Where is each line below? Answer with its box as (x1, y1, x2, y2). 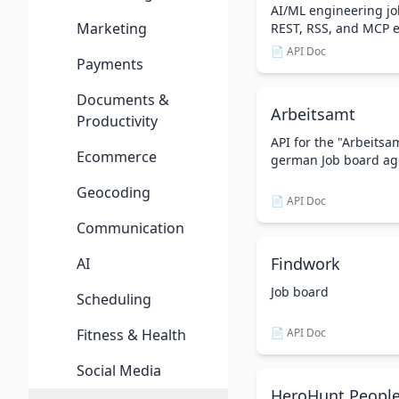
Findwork (271, 253, 340, 274)
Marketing (77, 19, 147, 38)
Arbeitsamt (271, 103, 355, 125)
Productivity (77, 111, 158, 131)
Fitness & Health (77, 325, 186, 345)
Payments (77, 54, 143, 74)
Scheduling (77, 289, 151, 309)
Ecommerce (77, 147, 157, 167)
